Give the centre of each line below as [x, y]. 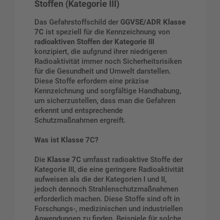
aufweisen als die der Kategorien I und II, [100, 179]
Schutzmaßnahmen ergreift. [80, 121]
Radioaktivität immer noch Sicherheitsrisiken [108, 62]
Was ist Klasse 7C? [66, 140]
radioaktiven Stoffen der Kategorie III [94, 42]
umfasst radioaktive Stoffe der [132, 159]
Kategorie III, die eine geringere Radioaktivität [109, 169]
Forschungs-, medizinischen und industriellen [109, 208]
